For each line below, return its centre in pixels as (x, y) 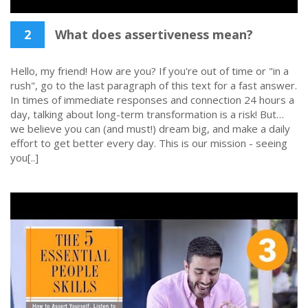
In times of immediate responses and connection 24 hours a (152, 100)
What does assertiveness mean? (152, 34)
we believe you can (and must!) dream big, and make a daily (150, 129)
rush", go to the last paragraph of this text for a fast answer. (154, 85)
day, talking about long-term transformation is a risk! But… (147, 114)
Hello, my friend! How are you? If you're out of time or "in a (150, 71)
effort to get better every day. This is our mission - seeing (149, 143)
